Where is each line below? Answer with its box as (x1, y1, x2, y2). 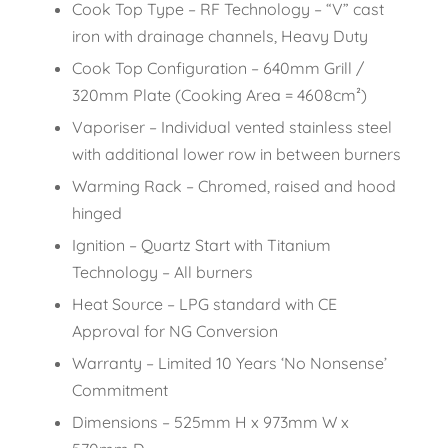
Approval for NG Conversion (71, 321, 278, 342)
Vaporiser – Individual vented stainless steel (71, 117, 392, 138)
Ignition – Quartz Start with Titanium (71, 235, 331, 256)
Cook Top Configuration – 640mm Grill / (71, 58, 364, 79)
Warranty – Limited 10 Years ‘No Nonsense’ (71, 353, 387, 374)
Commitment (71, 380, 168, 401)
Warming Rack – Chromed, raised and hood (71, 176, 396, 197)
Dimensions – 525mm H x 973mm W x (71, 412, 349, 433)
